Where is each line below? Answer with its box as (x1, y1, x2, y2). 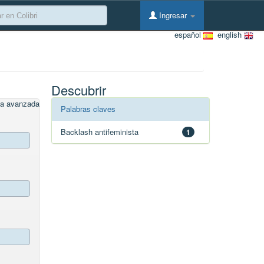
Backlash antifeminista (61, 126, 139, 137)
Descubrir (51, 81, 107, 99)
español (174, 29, 203, 40)
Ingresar (157, 9, 189, 21)
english (213, 29, 244, 40)
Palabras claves (61, 103, 116, 114)
